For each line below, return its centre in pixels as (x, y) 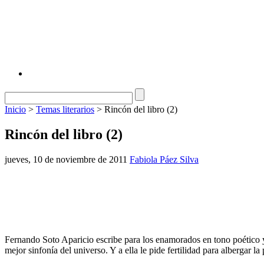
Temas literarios (65, 109)
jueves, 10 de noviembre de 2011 (66, 159)
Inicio (15, 109)
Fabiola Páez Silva (164, 159)
